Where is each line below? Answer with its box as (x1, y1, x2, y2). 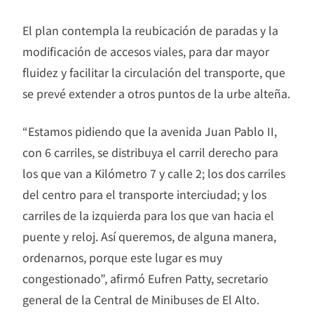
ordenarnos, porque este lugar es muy (22, 249, 222, 266)
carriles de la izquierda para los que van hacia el (22, 207, 274, 224)
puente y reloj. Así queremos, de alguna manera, (22, 228, 276, 245)
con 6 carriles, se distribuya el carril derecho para (22, 144, 278, 161)
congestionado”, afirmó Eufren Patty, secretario (22, 270, 268, 287)
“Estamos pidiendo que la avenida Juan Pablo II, (22, 123, 277, 140)
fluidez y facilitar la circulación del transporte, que (22, 64, 285, 81)
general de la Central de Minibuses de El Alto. (22, 291, 259, 308)
